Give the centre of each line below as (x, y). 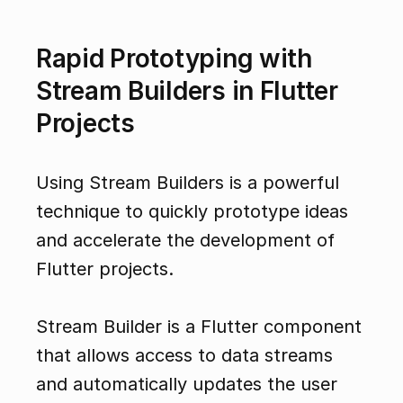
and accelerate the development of (185, 241)
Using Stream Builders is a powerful (188, 183)
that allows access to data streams (184, 356)
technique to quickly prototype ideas (192, 212)
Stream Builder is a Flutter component (199, 327)
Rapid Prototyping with (174, 59)
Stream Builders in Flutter (187, 91)
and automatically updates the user (187, 385)
